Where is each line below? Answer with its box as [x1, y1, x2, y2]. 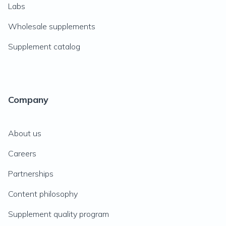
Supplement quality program [8, 209, 109, 219]
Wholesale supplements [8, 21, 95, 31]
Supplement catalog [8, 41, 80, 51]
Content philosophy [8, 189, 78, 199]
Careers [8, 148, 36, 158]
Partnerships [8, 168, 53, 179]
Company [8, 94, 48, 105]
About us [8, 128, 41, 138]
